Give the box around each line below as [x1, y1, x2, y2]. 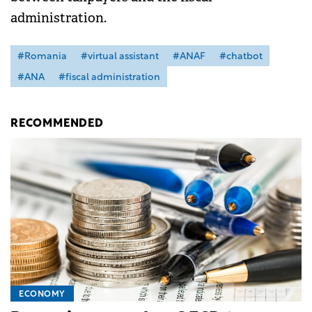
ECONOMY [19, 290, 65, 299]
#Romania [17, 51, 67, 62]
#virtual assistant [81, 51, 159, 62]
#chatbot [219, 51, 263, 62]
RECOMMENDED [10, 118, 104, 130]
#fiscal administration [58, 72, 160, 83]
